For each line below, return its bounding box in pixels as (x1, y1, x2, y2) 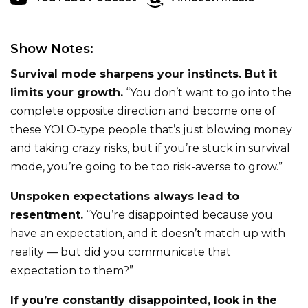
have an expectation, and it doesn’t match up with (10, 227, 285, 240)
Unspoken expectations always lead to (10, 190, 239, 203)
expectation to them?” (10, 264, 133, 277)
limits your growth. (10, 86, 123, 99)
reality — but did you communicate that (10, 245, 231, 258)
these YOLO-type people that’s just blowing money (10, 123, 292, 136)
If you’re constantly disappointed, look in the (10, 294, 277, 307)
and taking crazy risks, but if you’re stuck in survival (10, 142, 290, 155)
